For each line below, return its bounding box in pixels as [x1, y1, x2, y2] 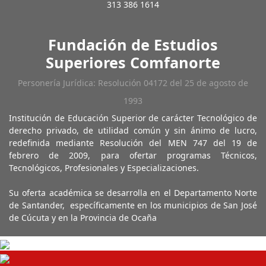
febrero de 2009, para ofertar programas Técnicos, [9, 150, 257, 161]
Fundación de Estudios [48, 34, 218, 55]
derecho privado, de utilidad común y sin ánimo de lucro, [9, 125, 257, 137]
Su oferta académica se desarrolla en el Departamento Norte [9, 187, 257, 199]
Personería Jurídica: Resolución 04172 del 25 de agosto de [18, 77, 248, 89]
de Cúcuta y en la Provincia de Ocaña [9, 212, 157, 224]
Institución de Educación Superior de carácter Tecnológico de [9, 112, 257, 124]
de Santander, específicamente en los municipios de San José [9, 199, 257, 211]
